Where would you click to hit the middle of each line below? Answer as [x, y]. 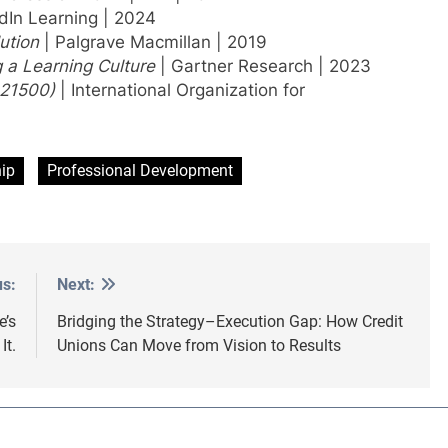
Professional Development [140, 170]
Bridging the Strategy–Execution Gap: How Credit [230, 321]
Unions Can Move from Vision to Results [199, 345]
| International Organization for [180, 90]
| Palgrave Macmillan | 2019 [153, 42]
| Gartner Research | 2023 [263, 66]
